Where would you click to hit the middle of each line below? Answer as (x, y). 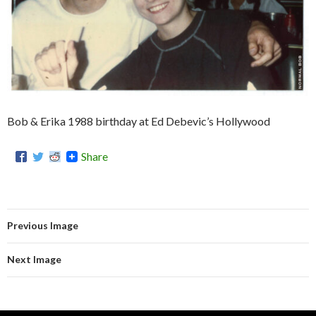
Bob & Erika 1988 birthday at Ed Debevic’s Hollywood (139, 121)
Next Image (34, 260)
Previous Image (43, 226)
